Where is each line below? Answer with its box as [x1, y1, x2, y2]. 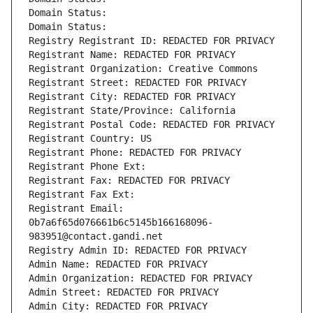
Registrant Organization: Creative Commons [29, 63, 258, 75]
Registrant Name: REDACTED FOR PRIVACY [29, 49, 235, 61]
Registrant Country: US [29, 133, 152, 145]
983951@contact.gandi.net [29, 231, 163, 242]
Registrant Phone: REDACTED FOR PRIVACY [29, 147, 241, 159]
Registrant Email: [29, 203, 124, 214]
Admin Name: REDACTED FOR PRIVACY [29, 259, 208, 270]
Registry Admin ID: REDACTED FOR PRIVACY [29, 245, 247, 256]
